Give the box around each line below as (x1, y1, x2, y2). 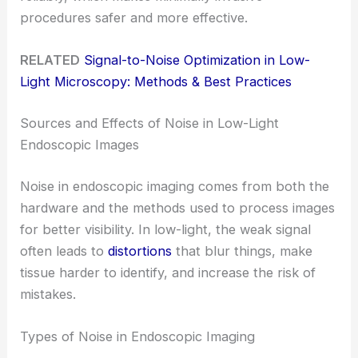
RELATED (20, 52, 81, 69)
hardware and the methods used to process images (20, 199, 336, 216)
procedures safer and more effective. (20, 10, 249, 26)
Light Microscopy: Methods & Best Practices (20, 74, 292, 90)
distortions (108, 242, 173, 259)
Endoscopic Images (20, 137, 140, 153)
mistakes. (20, 285, 77, 302)
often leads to (20, 242, 109, 259)
